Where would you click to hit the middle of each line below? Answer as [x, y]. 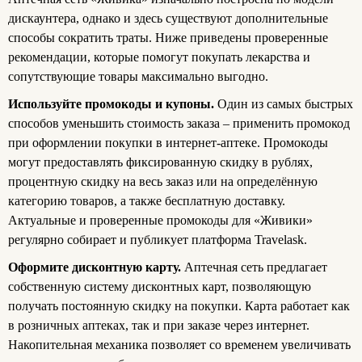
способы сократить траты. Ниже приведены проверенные [168, 38]
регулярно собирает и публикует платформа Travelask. [158, 240]
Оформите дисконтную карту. [96, 267]
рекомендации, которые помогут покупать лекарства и [159, 57]
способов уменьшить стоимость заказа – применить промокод [179, 124]
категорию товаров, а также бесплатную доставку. [147, 201]
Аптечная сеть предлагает [256, 267]
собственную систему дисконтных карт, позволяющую [160, 287]
